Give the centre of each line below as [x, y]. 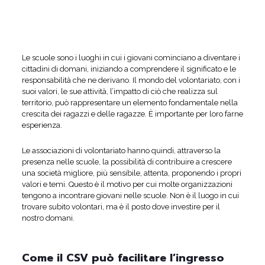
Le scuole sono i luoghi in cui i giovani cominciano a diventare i [131, 57]
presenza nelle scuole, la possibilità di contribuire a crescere [127, 161]
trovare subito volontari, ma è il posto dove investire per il [121, 206]
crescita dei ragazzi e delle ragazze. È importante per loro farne [132, 114]
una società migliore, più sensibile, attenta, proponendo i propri [131, 173]
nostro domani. [49, 218]
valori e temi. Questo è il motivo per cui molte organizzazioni [127, 184]
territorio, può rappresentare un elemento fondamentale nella [130, 102]
